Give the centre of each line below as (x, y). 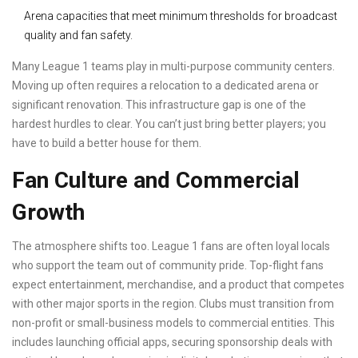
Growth (48, 213)
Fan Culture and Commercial (156, 181)
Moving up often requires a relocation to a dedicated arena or (165, 86)
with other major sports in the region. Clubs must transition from (173, 304)
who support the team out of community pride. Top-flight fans (168, 266)
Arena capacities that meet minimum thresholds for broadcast (181, 16)
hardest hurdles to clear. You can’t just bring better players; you (169, 124)
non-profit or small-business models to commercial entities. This (173, 323)
